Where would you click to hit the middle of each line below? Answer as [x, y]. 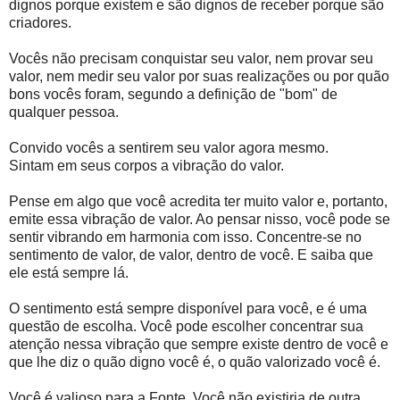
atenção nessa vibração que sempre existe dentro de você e [199, 345]
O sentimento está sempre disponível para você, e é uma [188, 309]
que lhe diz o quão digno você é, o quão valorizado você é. [195, 362]
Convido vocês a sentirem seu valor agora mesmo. [169, 148]
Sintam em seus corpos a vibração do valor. [146, 166]
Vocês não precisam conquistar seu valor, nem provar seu [191, 59]
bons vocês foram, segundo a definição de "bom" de [173, 95]
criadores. [40, 23]
